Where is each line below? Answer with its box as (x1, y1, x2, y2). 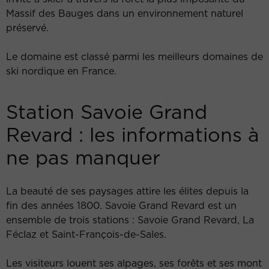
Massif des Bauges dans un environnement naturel (6, 7, 243, 20)
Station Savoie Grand (6, 98, 207, 126)
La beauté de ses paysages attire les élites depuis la (6, 184, 249, 198)
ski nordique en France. (6, 64, 116, 78)
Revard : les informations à (6, 121, 259, 149)
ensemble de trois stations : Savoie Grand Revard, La (6, 213, 254, 227)
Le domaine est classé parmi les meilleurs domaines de (6, 50, 263, 64)
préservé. (6, 21, 49, 35)
